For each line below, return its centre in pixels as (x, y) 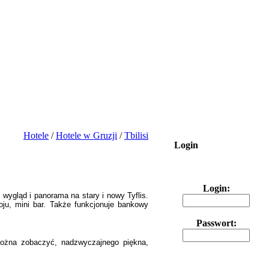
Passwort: (216, 223)
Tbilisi (136, 135)
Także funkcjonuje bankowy (99, 204)
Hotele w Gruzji (86, 135)
